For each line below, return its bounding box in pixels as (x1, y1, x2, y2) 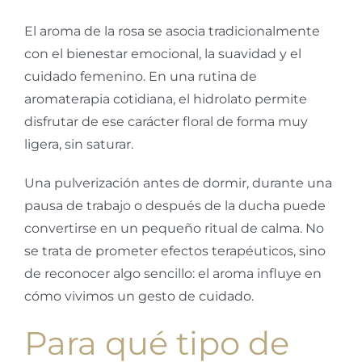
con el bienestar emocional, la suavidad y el (24, 46, 301, 62)
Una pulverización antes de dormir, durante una (24, 175, 332, 192)
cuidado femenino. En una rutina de (24, 69, 257, 85)
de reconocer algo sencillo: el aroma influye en (24, 266, 322, 282)
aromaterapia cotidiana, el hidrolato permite (24, 91, 307, 107)
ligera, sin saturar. (24, 137, 133, 153)
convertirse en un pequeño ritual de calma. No (24, 221, 324, 237)
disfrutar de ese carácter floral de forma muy (24, 114, 308, 130)
